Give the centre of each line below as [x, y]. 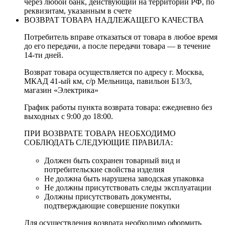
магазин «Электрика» [61, 90]
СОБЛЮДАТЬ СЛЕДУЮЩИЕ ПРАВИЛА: [98, 143]
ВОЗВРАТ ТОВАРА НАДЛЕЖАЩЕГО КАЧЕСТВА [114, 20]
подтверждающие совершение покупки [112, 206]
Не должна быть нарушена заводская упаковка [124, 179]
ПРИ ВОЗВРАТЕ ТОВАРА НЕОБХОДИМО [100, 134]
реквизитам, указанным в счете [78, 11]
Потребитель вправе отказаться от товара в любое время [121, 37]
